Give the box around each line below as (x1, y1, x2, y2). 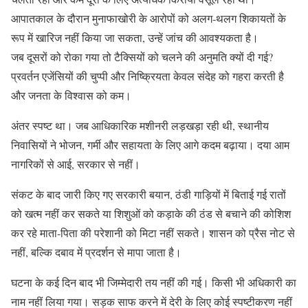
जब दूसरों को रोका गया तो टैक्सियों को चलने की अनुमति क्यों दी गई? (11, 49, 273, 64)
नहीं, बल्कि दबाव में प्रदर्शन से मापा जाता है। (11, 244, 181, 259)
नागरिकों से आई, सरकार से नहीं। (11, 156, 140, 171)
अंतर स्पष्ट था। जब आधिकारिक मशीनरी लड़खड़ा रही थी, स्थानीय (11, 118, 269, 133)
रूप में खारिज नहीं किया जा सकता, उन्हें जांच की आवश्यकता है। (11, 30, 258, 45)
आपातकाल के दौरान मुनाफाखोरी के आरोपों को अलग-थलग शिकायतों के (11, 10, 286, 25)
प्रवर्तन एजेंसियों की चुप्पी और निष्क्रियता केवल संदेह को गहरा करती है (11, 68, 284, 83)
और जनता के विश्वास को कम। (11, 87, 131, 102)
